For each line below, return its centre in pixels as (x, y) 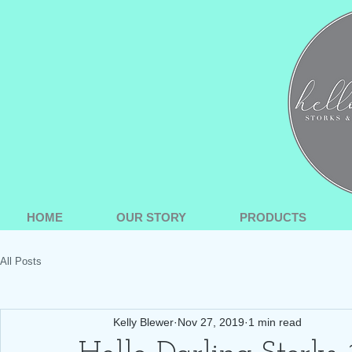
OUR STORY (151, 217)
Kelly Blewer (143, 322)
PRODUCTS (273, 217)
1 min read (275, 322)
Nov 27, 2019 (211, 322)
